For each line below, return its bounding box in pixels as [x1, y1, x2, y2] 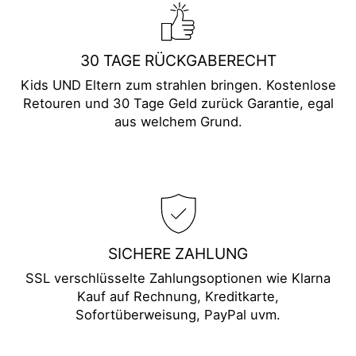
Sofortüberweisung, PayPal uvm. [75, 307, 281, 323]
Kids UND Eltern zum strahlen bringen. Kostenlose [20, 77, 336, 94]
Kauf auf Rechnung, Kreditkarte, [77, 288, 279, 305]
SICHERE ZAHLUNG [108, 244, 248, 264]
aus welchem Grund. [114, 114, 242, 130]
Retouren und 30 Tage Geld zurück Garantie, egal [22, 95, 334, 112]
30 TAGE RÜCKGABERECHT [79, 51, 277, 71]
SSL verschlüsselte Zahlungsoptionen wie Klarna [25, 270, 331, 287]
